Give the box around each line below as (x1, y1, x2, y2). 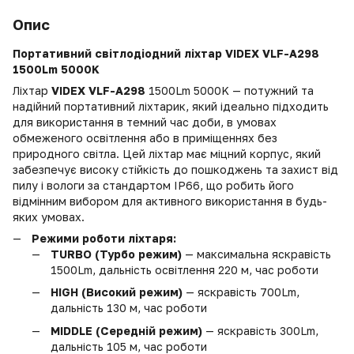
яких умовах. (13, 210, 85, 224)
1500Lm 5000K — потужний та (145, 84, 314, 97)
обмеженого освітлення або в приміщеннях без (13, 131, 277, 145)
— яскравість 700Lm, (183, 285, 299, 299)
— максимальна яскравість (182, 247, 331, 261)
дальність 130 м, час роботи (51, 301, 207, 315)
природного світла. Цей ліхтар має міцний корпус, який (13, 147, 321, 160)
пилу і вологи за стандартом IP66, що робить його (13, 179, 294, 192)
